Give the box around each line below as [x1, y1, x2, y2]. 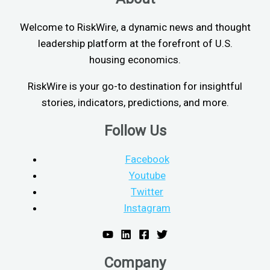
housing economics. [89, 54, 181, 66]
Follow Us [104, 122, 166, 140]
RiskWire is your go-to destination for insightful [28, 80, 242, 93]
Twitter [131, 186, 163, 198]
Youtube [128, 169, 166, 182]
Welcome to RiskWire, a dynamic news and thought [19, 21, 251, 34]
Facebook [125, 153, 169, 166]
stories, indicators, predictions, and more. [41, 96, 229, 109]
